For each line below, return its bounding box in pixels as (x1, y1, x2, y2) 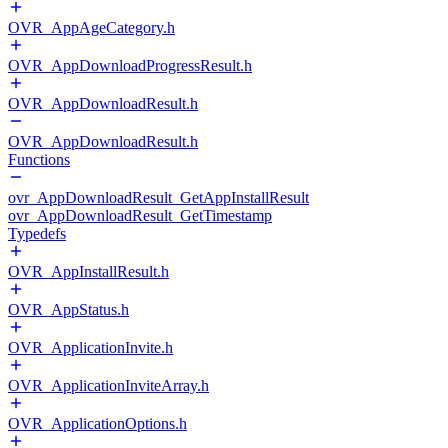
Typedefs (8, 225, 66, 242)
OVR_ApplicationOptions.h (8, 415, 187, 432)
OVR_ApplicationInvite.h (8, 339, 173, 356)
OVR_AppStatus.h (8, 301, 129, 318)
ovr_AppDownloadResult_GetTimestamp (8, 207, 272, 224)
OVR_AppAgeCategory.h (8, 19, 175, 36)
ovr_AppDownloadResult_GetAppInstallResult (8, 189, 309, 206)
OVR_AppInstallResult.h (8, 263, 169, 280)
